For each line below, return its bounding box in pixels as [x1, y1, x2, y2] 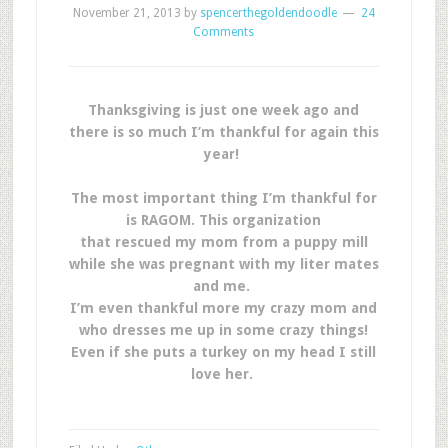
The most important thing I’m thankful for [70, 190, 377, 206]
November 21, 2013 [72, 6, 181, 20]
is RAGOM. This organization [126, 212, 322, 228]
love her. [190, 366, 257, 382]
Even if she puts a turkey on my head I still [71, 344, 377, 360]
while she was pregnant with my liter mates [68, 256, 379, 272]
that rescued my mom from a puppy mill [79, 234, 368, 250]
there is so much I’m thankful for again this [68, 124, 379, 140]
